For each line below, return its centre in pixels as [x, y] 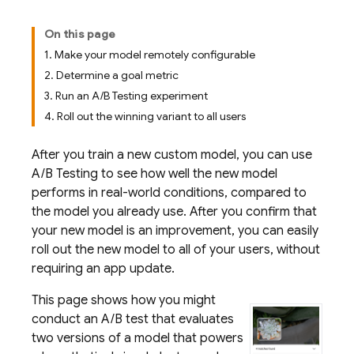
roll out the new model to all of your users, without [176, 250]
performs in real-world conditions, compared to [169, 193]
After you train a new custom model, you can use [172, 155]
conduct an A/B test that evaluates [133, 319]
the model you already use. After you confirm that [174, 212]
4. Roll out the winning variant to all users [145, 116]
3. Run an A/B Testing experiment [126, 96]
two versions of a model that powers [137, 338]
